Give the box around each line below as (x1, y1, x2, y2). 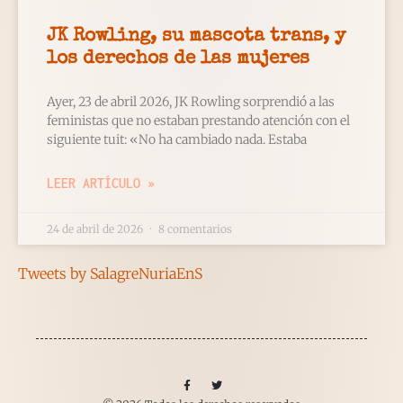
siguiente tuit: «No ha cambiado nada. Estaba (47, 131, 307, 148)
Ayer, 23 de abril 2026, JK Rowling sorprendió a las (47, 94, 335, 111)
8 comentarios (156, 222, 232, 237)
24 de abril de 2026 (47, 222, 146, 237)
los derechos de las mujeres (47, 49, 309, 69)
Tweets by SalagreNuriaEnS (18, 264, 202, 283)
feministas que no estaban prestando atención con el (47, 112, 350, 130)
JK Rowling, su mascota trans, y (47, 27, 345, 47)
